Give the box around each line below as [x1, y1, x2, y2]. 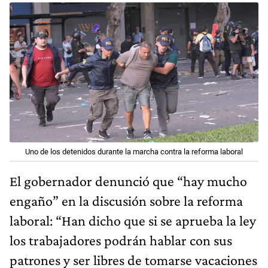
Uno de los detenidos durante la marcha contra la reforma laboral [25, 147, 243, 156]
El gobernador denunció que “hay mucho [10, 172, 247, 189]
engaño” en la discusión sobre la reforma [10, 192, 243, 209]
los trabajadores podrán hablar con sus [10, 232, 232, 248]
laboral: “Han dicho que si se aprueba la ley [10, 212, 256, 229]
